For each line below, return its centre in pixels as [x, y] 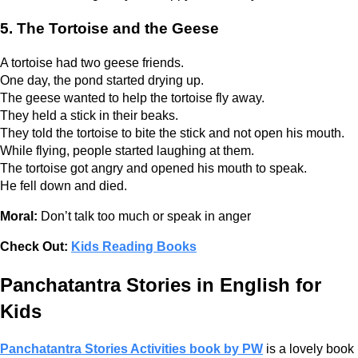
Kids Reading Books [134, 246]
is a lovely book [308, 348]
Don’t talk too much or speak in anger [144, 216]
